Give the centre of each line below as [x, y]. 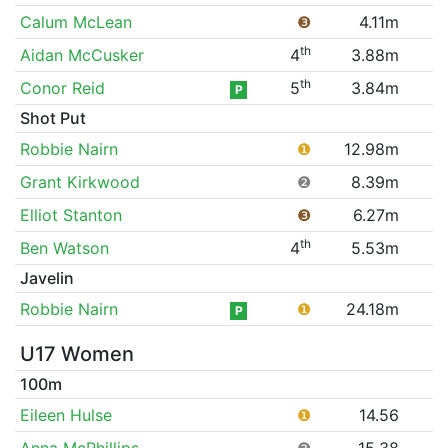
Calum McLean [75, 21]
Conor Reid [62, 87]
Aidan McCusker [81, 54]
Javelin [46, 277]
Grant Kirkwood [79, 181]
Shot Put [52, 117]
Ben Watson [64, 247]
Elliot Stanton [70, 214]
